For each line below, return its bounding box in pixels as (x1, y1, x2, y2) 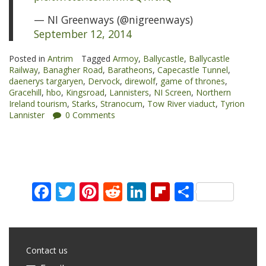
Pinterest (99, 178, 179, 204)
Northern (196, 87, 231, 99)
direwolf (125, 75, 156, 87)
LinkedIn (146, 178, 223, 204)
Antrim (47, 53, 73, 65)
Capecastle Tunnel (157, 64, 228, 76)
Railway (9, 64, 38, 76)
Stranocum (100, 98, 142, 110)
